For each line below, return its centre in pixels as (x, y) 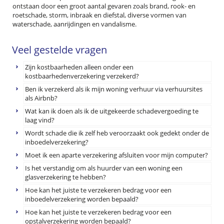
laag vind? (40, 120)
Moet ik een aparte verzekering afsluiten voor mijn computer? (117, 155)
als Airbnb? (41, 98)
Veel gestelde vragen (59, 50)
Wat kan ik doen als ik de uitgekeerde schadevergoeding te (112, 111)
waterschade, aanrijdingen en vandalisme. (74, 24)
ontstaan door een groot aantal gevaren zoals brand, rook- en (104, 6)
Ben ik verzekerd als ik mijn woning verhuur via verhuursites (114, 89)
